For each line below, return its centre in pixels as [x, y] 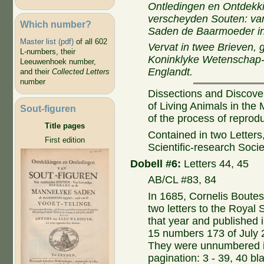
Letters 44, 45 [215, 164]
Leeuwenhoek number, [58, 62]
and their [36, 72]
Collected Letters [80, 72]
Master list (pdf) [47, 42]
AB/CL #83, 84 [182, 180]
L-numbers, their [47, 52]
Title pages [65, 126]
